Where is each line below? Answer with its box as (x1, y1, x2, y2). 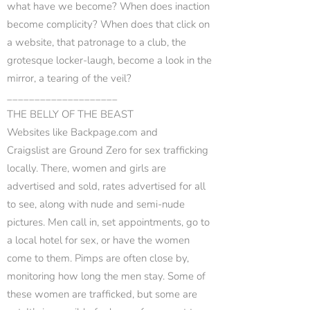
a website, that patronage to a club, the (7, 35, 186, 49)
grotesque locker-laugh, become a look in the (7, 53, 212, 67)
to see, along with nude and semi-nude (7, 197, 185, 211)
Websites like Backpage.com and (7, 125, 158, 139)
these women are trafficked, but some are (7, 287, 197, 301)
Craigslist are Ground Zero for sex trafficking (7, 143, 208, 157)
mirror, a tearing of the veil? (7, 71, 131, 85)
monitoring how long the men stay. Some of (7, 269, 206, 283)
